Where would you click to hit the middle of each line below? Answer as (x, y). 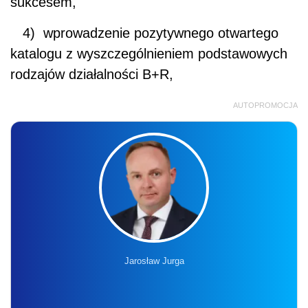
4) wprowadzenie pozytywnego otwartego (144, 33)
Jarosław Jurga (154, 261)
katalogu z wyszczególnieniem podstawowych (149, 53)
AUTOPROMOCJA (265, 105)
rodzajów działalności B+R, (92, 74)
